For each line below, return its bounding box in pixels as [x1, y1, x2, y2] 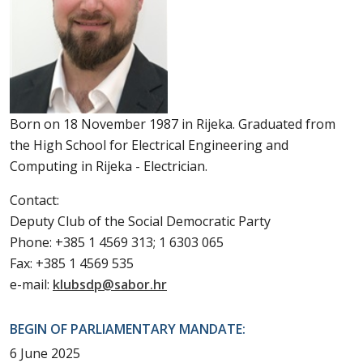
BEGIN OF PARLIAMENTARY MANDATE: [10, 320, 246, 339]
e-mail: [10, 275, 53, 294]
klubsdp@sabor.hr [53, 275, 167, 294]
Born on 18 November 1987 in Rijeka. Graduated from [10, 115, 335, 134]
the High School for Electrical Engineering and [10, 136, 288, 155]
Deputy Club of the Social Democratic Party [10, 212, 271, 231]
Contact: [10, 191, 59, 210]
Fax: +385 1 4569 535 [10, 254, 137, 273]
